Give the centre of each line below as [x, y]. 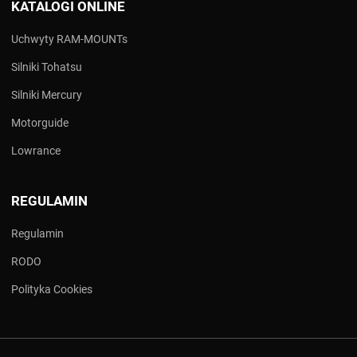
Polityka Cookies [52, 290]
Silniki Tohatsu [47, 67]
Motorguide [40, 123]
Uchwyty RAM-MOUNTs [69, 39]
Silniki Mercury [47, 95]
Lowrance [36, 151]
